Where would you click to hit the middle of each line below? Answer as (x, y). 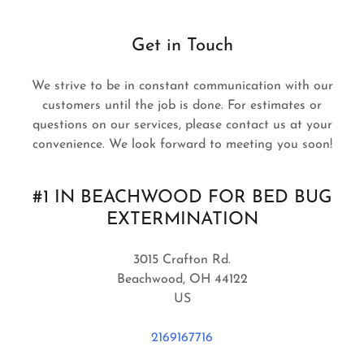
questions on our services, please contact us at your (182, 125)
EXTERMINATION (182, 220)
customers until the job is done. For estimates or (182, 106)
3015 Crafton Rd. (182, 260)
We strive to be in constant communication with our (182, 86)
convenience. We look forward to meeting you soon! (182, 145)
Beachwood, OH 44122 (182, 279)
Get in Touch (182, 46)
